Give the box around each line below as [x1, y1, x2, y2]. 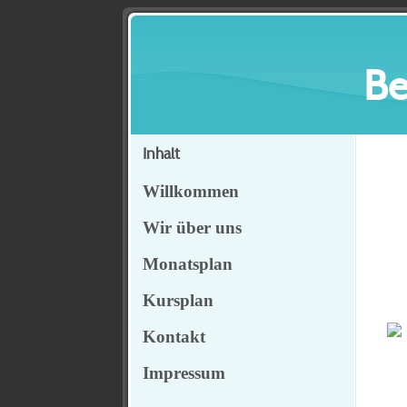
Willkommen [142, 182, 239, 201]
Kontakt [142, 327, 205, 346]
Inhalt [142, 144, 180, 164]
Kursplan [142, 291, 213, 310]
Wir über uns [142, 218, 242, 237]
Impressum [142, 363, 225, 382]
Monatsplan [142, 254, 233, 273]
